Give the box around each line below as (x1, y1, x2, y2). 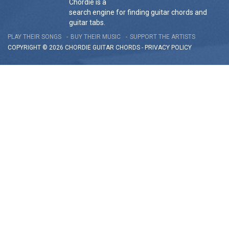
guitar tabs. (69, 18, 105, 27)
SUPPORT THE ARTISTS (130, 33, 195, 41)
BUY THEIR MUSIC (71, 33, 121, 41)
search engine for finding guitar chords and (69, 8, 207, 16)
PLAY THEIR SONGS (8, 33, 61, 41)
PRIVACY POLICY (145, 44, 192, 52)
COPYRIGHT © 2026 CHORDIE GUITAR (8, 44, 116, 52)
